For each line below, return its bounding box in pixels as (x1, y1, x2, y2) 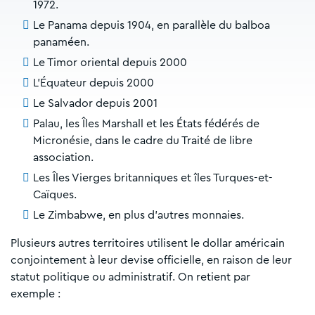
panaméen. (33, 36, 89, 48)
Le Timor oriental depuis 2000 (33, 56, 187, 68)
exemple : (11, 288, 63, 300)
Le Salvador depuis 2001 (33, 97, 157, 109)
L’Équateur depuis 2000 (33, 77, 154, 89)
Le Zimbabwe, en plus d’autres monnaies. (33, 209, 244, 221)
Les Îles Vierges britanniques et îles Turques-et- (33, 172, 273, 184)
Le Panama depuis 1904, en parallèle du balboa (33, 19, 270, 31)
